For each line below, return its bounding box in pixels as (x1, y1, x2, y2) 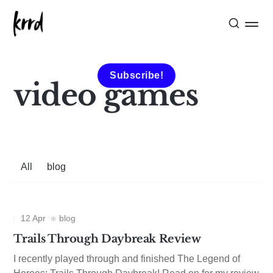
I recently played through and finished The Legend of (13, 253, 241, 264)
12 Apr (21, 213, 46, 223)
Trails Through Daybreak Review (13, 232, 204, 246)
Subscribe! (110, 70, 163, 80)
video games (13, 77, 198, 113)
